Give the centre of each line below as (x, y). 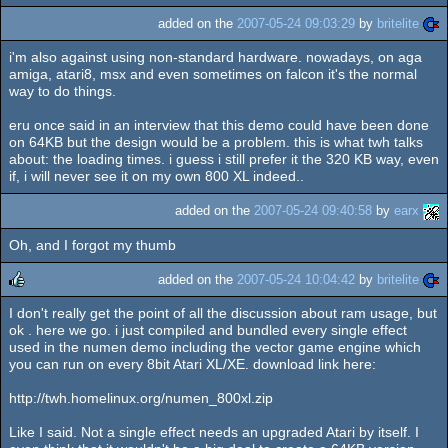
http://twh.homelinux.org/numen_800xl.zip (141, 397)
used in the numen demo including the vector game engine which (215, 346)
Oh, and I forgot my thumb (92, 244)
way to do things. (62, 91)
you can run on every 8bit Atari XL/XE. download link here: (192, 363)
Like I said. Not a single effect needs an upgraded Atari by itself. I (214, 431)
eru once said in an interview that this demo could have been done (219, 125)
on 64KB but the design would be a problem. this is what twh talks (216, 142)
